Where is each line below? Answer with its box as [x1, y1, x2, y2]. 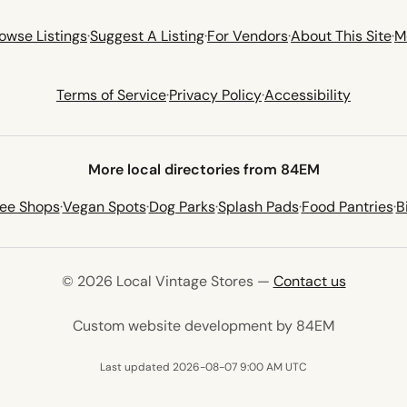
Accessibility [264, 85, 351, 104]
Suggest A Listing [90, 26, 204, 45]
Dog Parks [148, 197, 215, 216]
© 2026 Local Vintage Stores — [61, 272, 273, 291]
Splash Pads [217, 197, 299, 216]
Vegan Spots [62, 197, 146, 216]
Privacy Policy [169, 85, 262, 104]
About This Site [291, 26, 392, 45]
